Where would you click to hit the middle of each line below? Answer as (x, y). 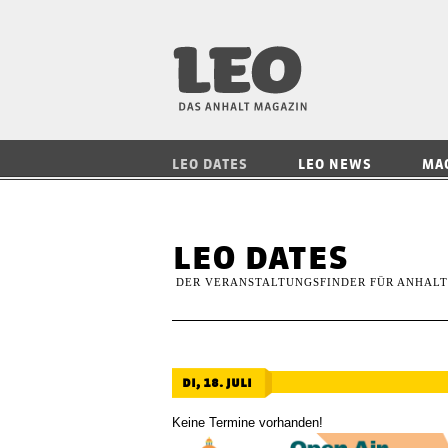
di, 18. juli (217, 382)
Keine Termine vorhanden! (247, 422)
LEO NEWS (335, 164)
